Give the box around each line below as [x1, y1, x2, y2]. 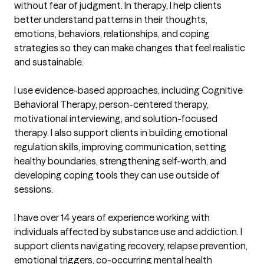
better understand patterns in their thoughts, [14, 14, 207, 26]
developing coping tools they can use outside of [14, 169, 220, 181]
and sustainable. [14, 56, 84, 68]
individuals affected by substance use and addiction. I [14, 226, 242, 238]
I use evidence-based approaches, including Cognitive [14, 84, 243, 97]
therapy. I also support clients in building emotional [14, 127, 227, 139]
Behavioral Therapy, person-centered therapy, [14, 98, 209, 111]
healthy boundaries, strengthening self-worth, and [14, 155, 226, 167]
